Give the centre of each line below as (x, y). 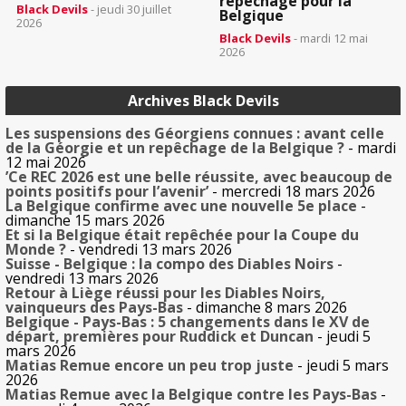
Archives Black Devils (203, 101)
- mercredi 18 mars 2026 (292, 192)
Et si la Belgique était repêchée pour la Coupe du (182, 235)
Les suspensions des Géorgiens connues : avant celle (195, 134)
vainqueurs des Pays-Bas (94, 308)
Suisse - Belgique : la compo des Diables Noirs (169, 264)
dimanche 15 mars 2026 (85, 221)
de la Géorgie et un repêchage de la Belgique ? (175, 148)
